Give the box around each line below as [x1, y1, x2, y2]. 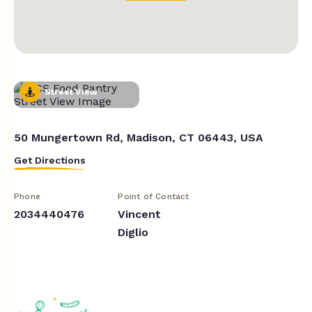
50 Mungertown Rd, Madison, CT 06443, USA [14, 130, 263, 144]
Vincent [118, 207, 162, 221]
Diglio [118, 225, 149, 239]
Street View [45, 86, 98, 97]
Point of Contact [118, 191, 189, 201]
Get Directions [14, 154, 86, 166]
